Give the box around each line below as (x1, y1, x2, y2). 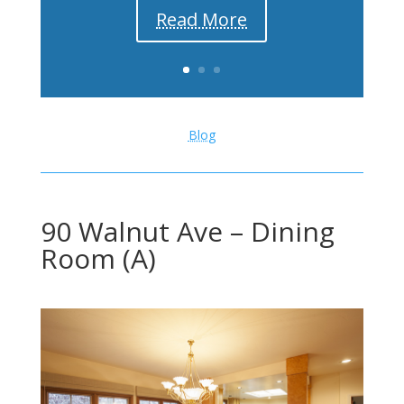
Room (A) (40, 240, 156, 277)
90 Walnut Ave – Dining (40, 213, 335, 250)
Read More (156, 7, 248, 32)
